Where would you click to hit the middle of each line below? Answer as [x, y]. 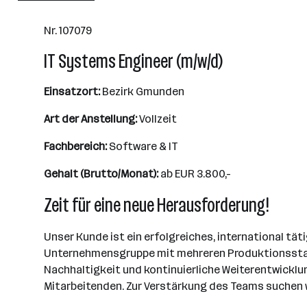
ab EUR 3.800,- [195, 174]
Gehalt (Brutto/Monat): [101, 174]
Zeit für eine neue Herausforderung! [157, 205]
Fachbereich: [75, 146]
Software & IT [143, 146]
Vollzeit [157, 119]
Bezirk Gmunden [142, 91]
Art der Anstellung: [90, 119]
